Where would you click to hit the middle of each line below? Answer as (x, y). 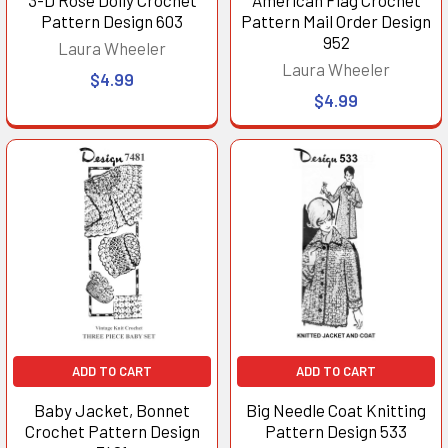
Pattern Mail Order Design (336, 20)
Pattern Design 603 (112, 20)
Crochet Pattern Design (112, 430)
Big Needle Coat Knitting (336, 409)
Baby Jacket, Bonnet (112, 409)
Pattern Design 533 (336, 430)
